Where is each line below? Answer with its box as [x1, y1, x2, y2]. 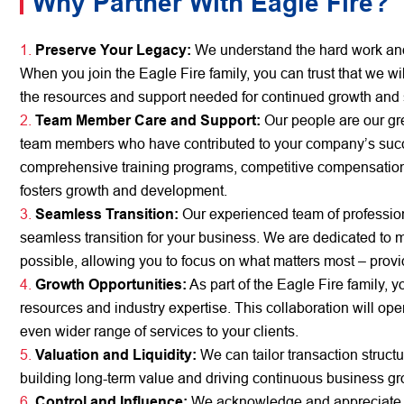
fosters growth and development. [20, 183, 228, 198]
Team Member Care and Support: [35, 113, 262, 128]
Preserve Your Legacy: [35, 42, 192, 58]
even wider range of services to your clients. [20, 324, 299, 339]
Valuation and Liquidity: [35, 347, 197, 363]
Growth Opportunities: [35, 277, 188, 292]
